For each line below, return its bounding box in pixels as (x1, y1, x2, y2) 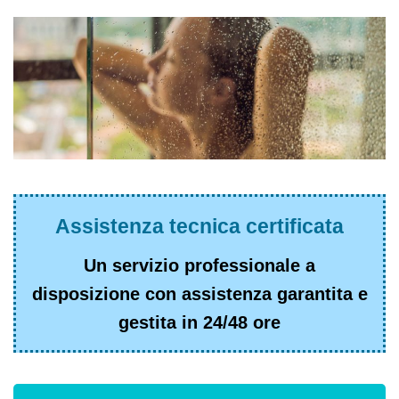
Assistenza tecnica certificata (55, 215, 344, 239)
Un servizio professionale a (84, 256, 315, 276)
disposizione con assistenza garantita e (31, 284, 368, 305)
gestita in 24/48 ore (118, 313, 281, 333)
